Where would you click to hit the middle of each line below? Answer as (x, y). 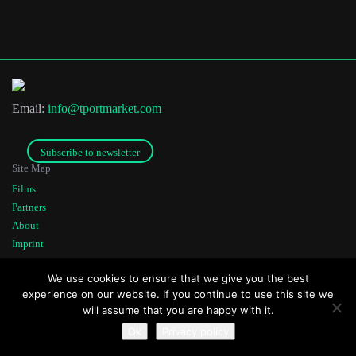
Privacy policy (195, 331)
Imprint (28, 244)
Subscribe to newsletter (90, 152)
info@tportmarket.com (104, 108)
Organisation (78, 121)
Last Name (73, 59)
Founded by (267, 264)
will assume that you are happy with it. (178, 310)
